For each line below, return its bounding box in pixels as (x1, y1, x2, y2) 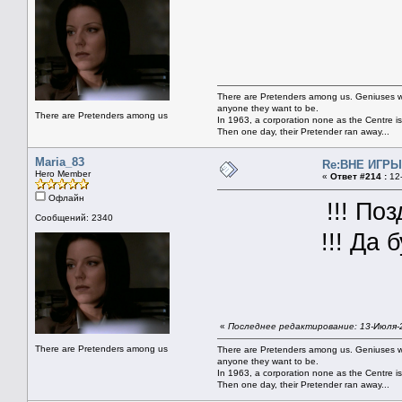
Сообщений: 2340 (35, 212, 113, 223)
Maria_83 (35, 154, 84, 169)
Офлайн (46, 192, 84, 203)
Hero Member (35, 168, 91, 179)
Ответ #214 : (330, 170, 387, 181)
